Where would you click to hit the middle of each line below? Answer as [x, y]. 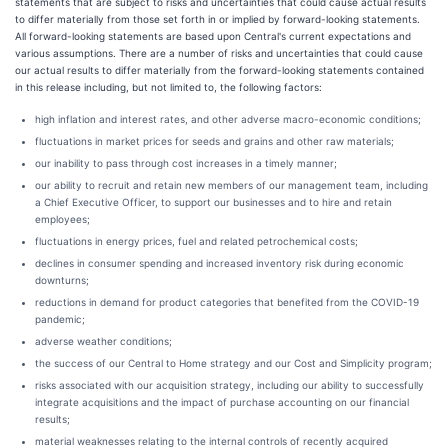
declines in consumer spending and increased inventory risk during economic [219, 263]
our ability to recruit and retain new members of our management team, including [231, 185]
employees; [62, 219]
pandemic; [60, 319]
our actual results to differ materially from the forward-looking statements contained [219, 70]
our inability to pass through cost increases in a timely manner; [186, 163]
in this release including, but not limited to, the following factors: [168, 87]
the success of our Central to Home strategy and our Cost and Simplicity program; [233, 363]
